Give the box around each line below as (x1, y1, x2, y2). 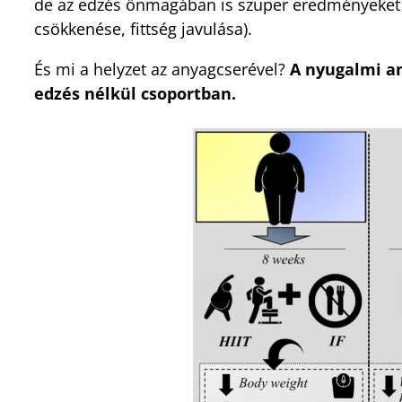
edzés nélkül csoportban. (34, 82, 236, 104)
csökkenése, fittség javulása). (34, 17, 252, 39)
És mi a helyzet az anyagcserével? (34, 57, 290, 80)
